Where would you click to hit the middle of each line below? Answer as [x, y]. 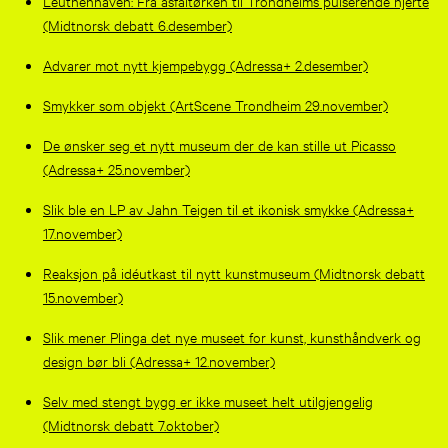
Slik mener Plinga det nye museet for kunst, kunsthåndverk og [231, 336]
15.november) [82, 296]
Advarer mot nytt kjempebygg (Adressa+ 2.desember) [205, 64]
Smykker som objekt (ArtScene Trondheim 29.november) [215, 104]
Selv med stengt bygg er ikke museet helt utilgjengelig [207, 400]
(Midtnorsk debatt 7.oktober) [130, 424]
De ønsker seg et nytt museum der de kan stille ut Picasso [219, 144]
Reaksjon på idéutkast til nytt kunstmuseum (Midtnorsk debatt [233, 272]
